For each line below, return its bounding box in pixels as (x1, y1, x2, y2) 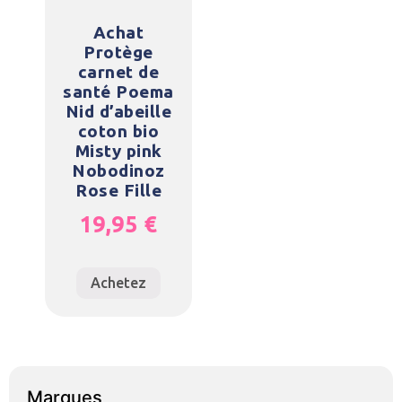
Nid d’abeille (65, 100, 172, 121)
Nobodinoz (72, 160, 165, 180)
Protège (83, 41, 153, 62)
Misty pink (74, 140, 162, 161)
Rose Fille (75, 179, 162, 200)
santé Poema (63, 81, 174, 101)
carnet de (77, 61, 160, 82)
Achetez (91, 275, 146, 292)
